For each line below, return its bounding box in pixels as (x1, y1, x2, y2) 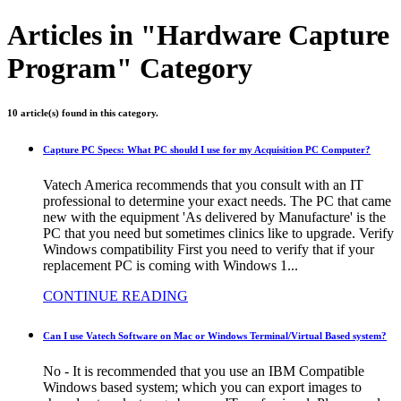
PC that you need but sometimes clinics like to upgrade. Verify (43, 226, 394, 242)
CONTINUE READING (43, 288, 188, 304)
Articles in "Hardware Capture (7, 19, 389, 52)
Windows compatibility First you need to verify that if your (43, 242, 374, 258)
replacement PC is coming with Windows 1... (43, 258, 298, 274)
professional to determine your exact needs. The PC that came (43, 193, 391, 209)
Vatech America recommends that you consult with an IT (43, 177, 363, 193)
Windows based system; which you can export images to (43, 380, 362, 396)
